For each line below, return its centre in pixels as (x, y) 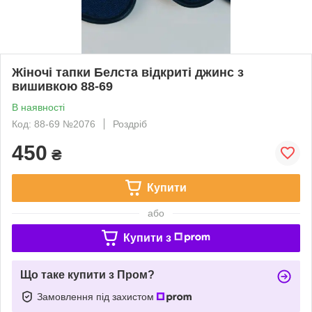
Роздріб (130, 124)
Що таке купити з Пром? (87, 274)
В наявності (38, 107)
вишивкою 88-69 (62, 86)
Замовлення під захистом (97, 296)
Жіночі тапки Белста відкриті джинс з (128, 72)
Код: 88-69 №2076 (54, 124)
